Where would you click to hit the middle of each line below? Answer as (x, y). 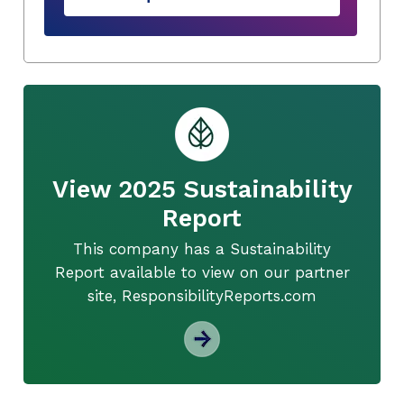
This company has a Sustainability (202, 248)
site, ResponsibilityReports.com (202, 295)
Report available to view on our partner (202, 272)
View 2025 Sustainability (202, 189)
